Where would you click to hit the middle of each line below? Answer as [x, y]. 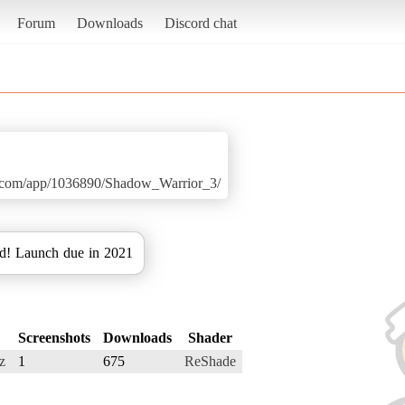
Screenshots [54, 337]
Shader [210, 337]
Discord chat [200, 23]
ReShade [210, 361]
